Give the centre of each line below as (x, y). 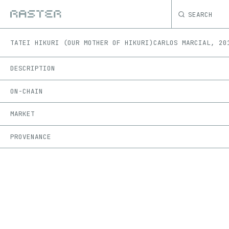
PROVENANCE (31, 137)
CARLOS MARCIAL (182, 43)
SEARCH (200, 14)
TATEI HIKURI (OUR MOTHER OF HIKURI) (82, 43)
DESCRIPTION (33, 68)
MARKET (22, 114)
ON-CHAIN (27, 91)
